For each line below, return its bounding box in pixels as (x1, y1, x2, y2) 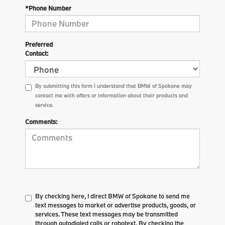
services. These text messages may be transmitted (35, 209, 178, 218)
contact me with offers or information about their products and (35, 91, 188, 99)
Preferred (25, 40, 53, 48)
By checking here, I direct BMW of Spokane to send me (35, 191, 190, 200)
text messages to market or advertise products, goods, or (35, 200, 196, 209)
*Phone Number (25, 4, 71, 12)
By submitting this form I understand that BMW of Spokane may (35, 82, 192, 89)
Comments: (25, 117, 57, 126)
